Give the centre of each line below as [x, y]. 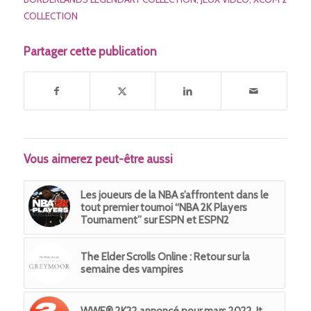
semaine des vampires [132, 269]
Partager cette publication [90, 51]
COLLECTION [50, 16]
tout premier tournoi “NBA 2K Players [163, 207]
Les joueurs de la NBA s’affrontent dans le [174, 195]
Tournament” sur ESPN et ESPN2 [154, 220]
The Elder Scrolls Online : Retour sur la [165, 257]
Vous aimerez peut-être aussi [98, 159]
